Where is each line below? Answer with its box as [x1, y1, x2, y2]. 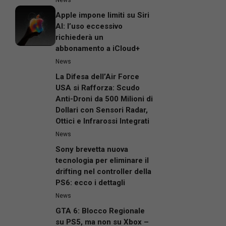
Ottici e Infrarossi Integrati [55, 117, 149, 126]
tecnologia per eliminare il [55, 156, 149, 165]
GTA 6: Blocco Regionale [55, 206, 145, 216]
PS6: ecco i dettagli [55, 178, 125, 188]
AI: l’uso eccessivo [55, 22, 123, 31]
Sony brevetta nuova [55, 145, 128, 154]
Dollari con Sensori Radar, [55, 105, 148, 115]
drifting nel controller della [55, 167, 151, 177]
